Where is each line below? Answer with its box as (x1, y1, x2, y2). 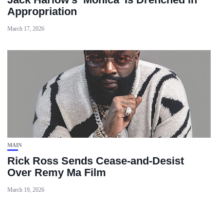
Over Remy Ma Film (7, 166, 106, 179)
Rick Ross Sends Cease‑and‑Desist (7, 155, 184, 167)
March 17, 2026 (7, 25, 44, 32)
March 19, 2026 (7, 186, 44, 193)
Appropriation (7, 5, 77, 18)
